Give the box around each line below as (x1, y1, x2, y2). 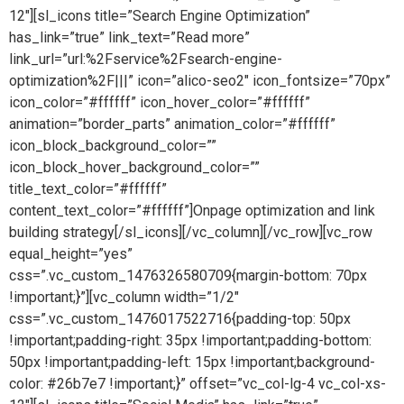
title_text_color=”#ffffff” (9, 180, 167, 197)
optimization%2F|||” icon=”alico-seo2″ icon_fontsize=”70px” (9, 72, 390, 89)
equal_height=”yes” (9, 245, 133, 262)
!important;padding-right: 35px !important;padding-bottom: (9, 332, 372, 349)
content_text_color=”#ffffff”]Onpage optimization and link (9, 202, 375, 219)
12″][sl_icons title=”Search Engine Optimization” (9, 7, 310, 24)
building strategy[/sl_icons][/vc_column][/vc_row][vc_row (9, 224, 372, 241)
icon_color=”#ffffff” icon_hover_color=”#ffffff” (9, 94, 310, 111)
